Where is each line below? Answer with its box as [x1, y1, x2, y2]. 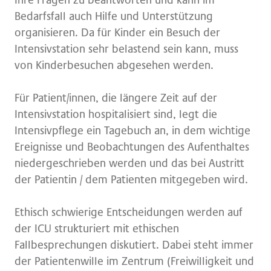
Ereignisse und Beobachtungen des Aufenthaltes [15, 140, 249, 154]
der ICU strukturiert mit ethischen [15, 222, 179, 235]
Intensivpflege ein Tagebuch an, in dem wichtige [15, 124, 250, 137]
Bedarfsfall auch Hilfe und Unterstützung [15, 10, 213, 23]
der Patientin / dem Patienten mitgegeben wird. [15, 173, 248, 186]
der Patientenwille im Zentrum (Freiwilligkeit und [15, 255, 254, 268]
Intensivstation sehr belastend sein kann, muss [15, 42, 238, 56]
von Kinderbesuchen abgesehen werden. [15, 59, 217, 72]
